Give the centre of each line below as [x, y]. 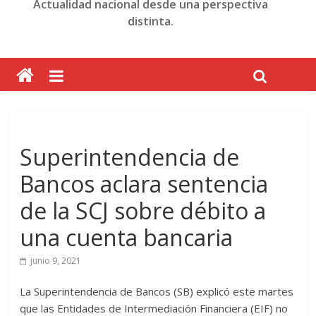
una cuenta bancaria [127, 237]
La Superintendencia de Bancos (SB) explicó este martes [157, 291]
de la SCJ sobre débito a [143, 211]
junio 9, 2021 [56, 261]
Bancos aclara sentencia [144, 184]
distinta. [151, 21]
